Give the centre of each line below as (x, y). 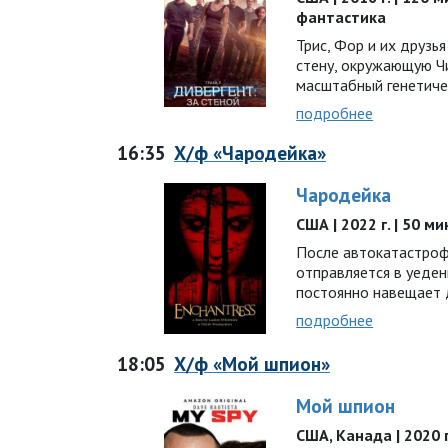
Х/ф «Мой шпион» (252, 363)
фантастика (341, 17)
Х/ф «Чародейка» (250, 152)
